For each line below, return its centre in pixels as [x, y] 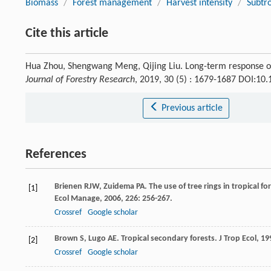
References [56, 155]
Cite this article [67, 34]
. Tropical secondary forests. [168, 239]
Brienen [68, 187]
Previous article [192, 109]
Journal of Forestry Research [80, 80]
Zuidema [119, 187]
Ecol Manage [77, 199]
